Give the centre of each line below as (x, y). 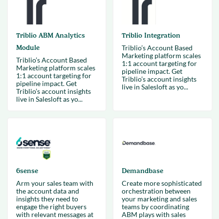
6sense (27, 171)
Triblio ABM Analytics (50, 35)
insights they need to (47, 199)
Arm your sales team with (55, 183)
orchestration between (156, 191)
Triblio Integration (151, 35)
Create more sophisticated (162, 183)
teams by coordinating (155, 207)
